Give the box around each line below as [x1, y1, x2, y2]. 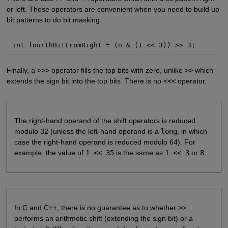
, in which [177, 127, 207, 136]
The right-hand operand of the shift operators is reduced [14, 117, 195, 125]
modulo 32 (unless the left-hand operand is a [14, 127, 161, 136]
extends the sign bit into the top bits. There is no [6, 76, 163, 85]
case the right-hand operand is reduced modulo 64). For [14, 138, 195, 147]
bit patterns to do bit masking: [6, 15, 102, 24]
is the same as [113, 149, 165, 157]
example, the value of [14, 149, 85, 157]
